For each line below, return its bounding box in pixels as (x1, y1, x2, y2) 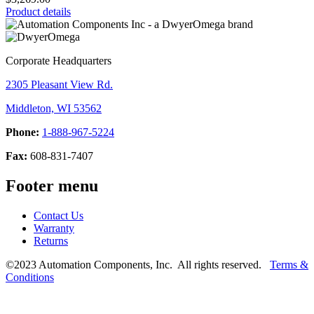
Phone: (6, 125, 39, 138)
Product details (6, 5, 71, 18)
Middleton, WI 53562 (6, 102, 102, 114)
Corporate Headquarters (6, 54, 111, 67)
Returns (34, 234, 68, 247)
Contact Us (34, 209, 83, 221)
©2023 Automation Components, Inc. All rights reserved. (6, 258, 270, 271)
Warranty (34, 221, 74, 234)
